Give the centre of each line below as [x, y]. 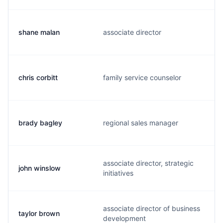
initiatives [118, 173]
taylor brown [39, 213]
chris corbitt [38, 77]
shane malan [39, 32]
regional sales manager [141, 123]
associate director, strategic [148, 163]
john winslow [40, 168]
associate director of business [152, 208]
